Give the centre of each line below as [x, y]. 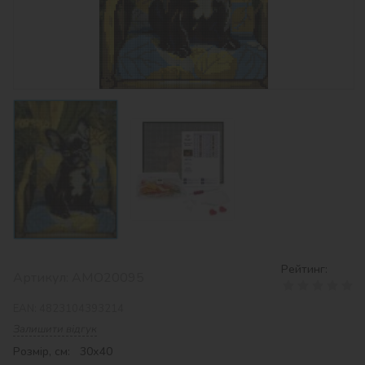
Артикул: [42, 277]
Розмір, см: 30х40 [63, 351]
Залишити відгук [55, 329]
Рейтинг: [304, 269]
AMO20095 [108, 277]
